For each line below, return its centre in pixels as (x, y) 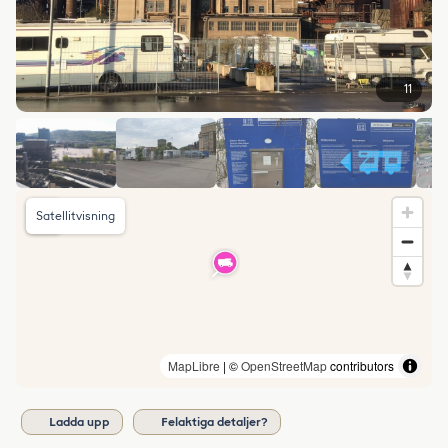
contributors (360, 365)
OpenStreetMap (284, 365)
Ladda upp (79, 421)
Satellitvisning (75, 215)
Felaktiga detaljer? (214, 421)
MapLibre (194, 365)
